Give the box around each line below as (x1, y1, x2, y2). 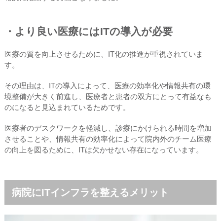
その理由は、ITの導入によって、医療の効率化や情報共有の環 (4, 81, 211, 90)
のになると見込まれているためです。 (4, 103, 130, 111)
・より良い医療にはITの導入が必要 (4, 25, 173, 37)
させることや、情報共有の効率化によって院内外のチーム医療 (4, 134, 212, 143)
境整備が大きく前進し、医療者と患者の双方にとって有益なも (4, 92, 212, 101)
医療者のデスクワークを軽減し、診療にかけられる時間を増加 (4, 123, 212, 132)
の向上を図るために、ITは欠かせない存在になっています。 (4, 145, 203, 154)
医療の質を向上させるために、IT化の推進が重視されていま (4, 49, 203, 58)
